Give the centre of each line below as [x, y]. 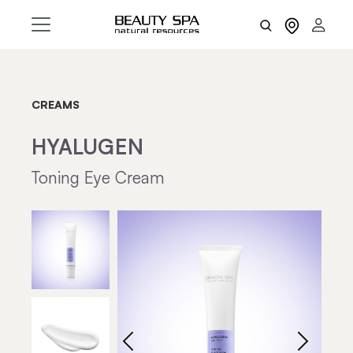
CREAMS [56, 104]
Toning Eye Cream [98, 177]
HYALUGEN [87, 146]
